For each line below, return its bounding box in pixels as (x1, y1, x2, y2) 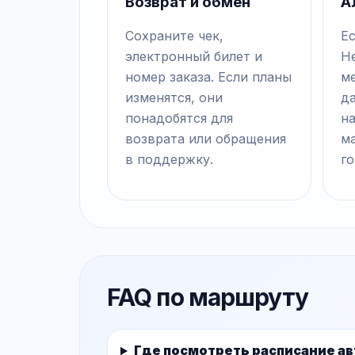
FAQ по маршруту (107, 283, 309, 312)
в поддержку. (125, 151, 213, 168)
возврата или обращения (125, 131, 286, 147)
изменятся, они (125, 90, 223, 106)
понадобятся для (125, 110, 233, 127)
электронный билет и (125, 48, 262, 65)
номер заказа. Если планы (125, 69, 292, 86)
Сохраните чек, (125, 28, 223, 44)
